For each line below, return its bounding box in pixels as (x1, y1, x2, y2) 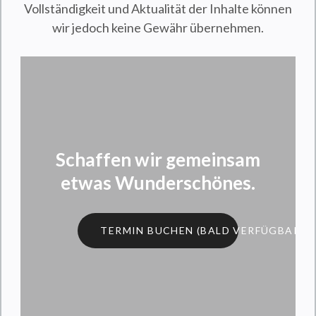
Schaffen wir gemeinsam (56, 148, 260, 171)
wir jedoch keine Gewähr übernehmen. (52, 19, 264, 35)
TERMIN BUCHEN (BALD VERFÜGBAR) (100, 224, 305, 237)
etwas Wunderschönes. (61, 171, 255, 195)
